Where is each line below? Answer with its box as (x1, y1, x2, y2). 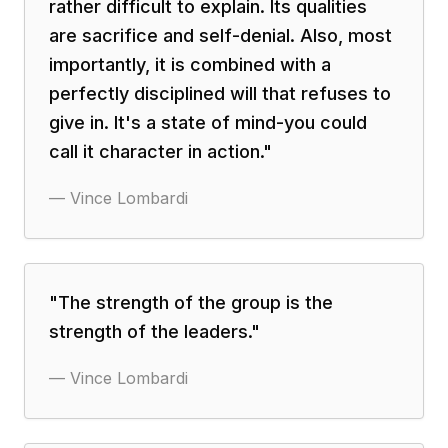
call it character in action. (49, 141, 263, 162)
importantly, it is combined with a (49, 54, 331, 75)
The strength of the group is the (58, 292, 333, 313)
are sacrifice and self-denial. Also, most (49, 25, 392, 46)
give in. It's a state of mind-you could (49, 112, 367, 133)
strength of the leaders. (49, 321, 251, 342)
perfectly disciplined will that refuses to (49, 83, 391, 104)
